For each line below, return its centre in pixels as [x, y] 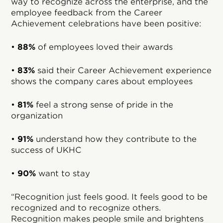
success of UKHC [47, 150]
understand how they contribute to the [115, 139]
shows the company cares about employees [102, 81]
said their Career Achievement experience [123, 70]
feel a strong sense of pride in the [104, 105]
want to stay [63, 173]
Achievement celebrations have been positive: [106, 23]
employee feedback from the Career [87, 12]
